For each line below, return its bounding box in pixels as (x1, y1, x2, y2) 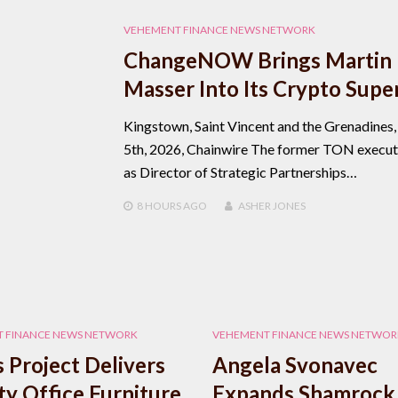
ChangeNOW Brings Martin (123, 46, 392, 73)
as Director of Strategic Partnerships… (123, 163, 357, 180)
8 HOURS (136, 198, 181, 212)
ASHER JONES (237, 198, 306, 212)
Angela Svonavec (212, 351, 378, 378)
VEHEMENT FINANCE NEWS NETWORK (123, 22, 315, 36)
